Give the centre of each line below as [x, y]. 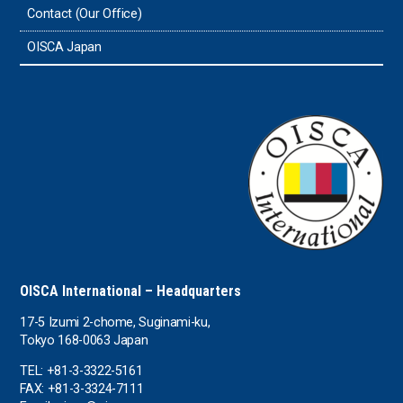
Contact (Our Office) [85, 14]
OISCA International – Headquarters [131, 291]
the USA [69, 139]
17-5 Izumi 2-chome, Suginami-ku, [115, 322]
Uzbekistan [77, 234]
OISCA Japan [64, 48]
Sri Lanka [72, 43]
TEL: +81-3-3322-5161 [81, 372]
